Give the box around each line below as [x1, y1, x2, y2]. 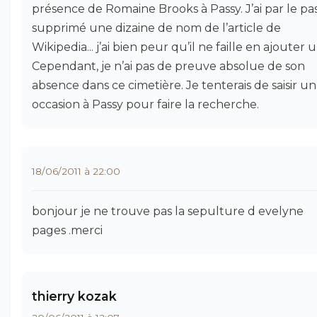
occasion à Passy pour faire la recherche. [32, 98, 259, 111]
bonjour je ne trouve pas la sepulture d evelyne [32, 204, 304, 218]
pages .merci [32, 224, 103, 237]
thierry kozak [32, 289, 117, 304]
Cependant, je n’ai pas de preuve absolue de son [32, 59, 305, 73]
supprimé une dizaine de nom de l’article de [32, 21, 281, 35]
